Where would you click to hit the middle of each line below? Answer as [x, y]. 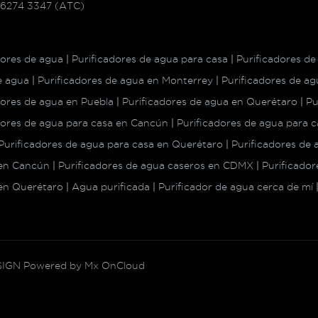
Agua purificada [111, 186]
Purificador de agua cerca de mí [236, 186]
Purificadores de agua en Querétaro [210, 101]
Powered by [53, 265]
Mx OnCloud [115, 265]
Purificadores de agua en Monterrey [125, 80]
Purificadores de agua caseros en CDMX [156, 165]
